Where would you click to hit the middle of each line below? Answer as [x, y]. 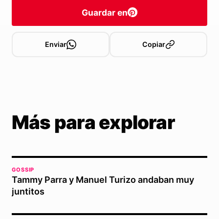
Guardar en [105, 12]
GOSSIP [23, 170]
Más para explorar [93, 122]
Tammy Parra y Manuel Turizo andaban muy [103, 180]
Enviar [56, 44]
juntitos [28, 192]
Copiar [153, 44]
